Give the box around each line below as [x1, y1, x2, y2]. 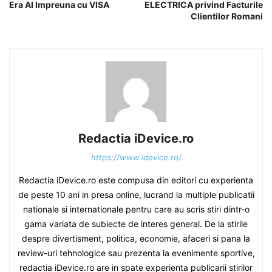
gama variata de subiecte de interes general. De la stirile [24, 219, 248, 229]
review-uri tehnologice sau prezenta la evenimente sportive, [17, 248, 255, 258]
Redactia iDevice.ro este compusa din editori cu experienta [19, 175, 253, 185]
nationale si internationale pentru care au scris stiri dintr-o [22, 204, 250, 214]
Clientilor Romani [191, 11, 263, 21]
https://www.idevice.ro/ [90, 152, 182, 162]
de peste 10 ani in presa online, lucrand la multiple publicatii [18, 189, 254, 200]
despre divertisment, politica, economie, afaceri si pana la [22, 233, 250, 243]
